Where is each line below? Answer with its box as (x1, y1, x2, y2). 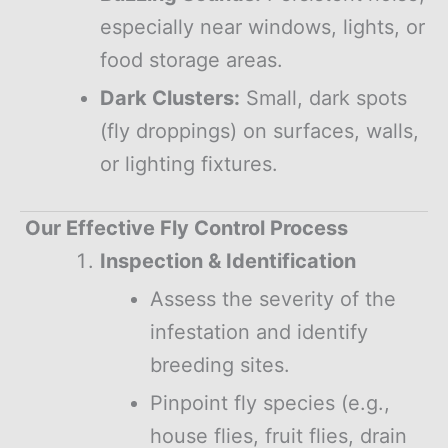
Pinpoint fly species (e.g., (150, 390, 390, 415)
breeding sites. (150, 352, 290, 377)
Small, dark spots (240, 85, 407, 110)
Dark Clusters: (100, 85, 240, 110)
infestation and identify (150, 319, 368, 344)
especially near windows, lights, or (100, 14, 425, 39)
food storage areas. (100, 47, 283, 72)
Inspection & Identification (100, 248, 356, 273)
